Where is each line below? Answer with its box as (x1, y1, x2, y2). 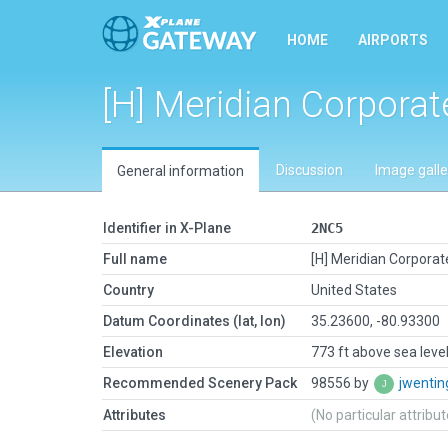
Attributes (103, 407, 166, 423)
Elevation (103, 344, 163, 360)
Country (103, 282, 154, 298)
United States (311, 282, 397, 298)
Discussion (276, 162, 343, 178)
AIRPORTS (358, 32, 428, 48)
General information (117, 163, 244, 179)
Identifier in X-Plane (103, 220, 231, 236)
